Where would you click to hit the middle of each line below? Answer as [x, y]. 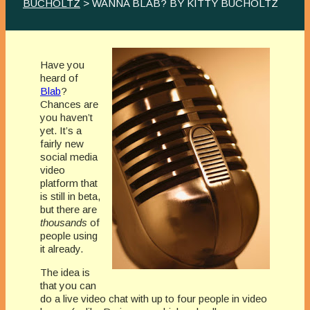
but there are [69, 210]
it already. [62, 249]
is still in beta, [70, 197]
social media [69, 157]
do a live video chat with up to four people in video [154, 299]
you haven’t [66, 118]
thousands [64, 223]
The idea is [65, 273]
